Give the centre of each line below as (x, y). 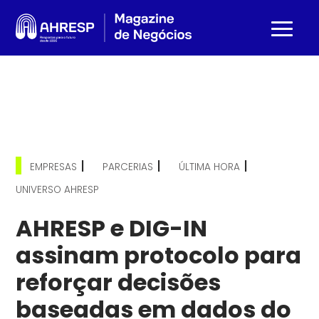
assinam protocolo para (159, 255)
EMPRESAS (54, 167)
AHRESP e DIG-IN (112, 228)
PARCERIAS (128, 167)
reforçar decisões (119, 282)
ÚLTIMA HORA (210, 167)
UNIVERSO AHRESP (58, 190)
